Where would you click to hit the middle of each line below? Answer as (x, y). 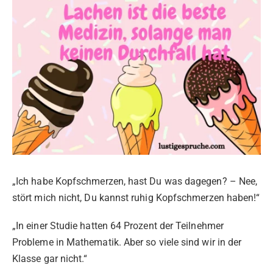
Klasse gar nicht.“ (50, 259)
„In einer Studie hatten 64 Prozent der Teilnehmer (118, 226)
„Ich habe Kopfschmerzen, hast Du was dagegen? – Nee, (135, 182)
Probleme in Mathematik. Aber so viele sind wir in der (127, 243)
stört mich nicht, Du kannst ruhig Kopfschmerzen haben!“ (136, 198)
